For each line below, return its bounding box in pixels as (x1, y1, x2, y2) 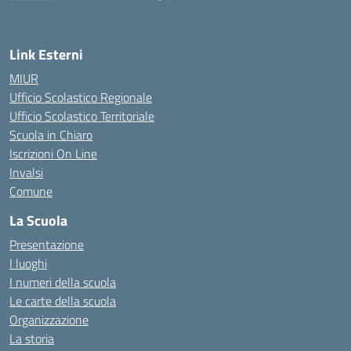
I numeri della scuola (9, 273, 116, 291)
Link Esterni (9, 44, 83, 65)
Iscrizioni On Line (9, 144, 97, 163)
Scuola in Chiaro (9, 125, 92, 144)
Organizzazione (9, 310, 89, 329)
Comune (9, 182, 52, 201)
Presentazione (9, 235, 84, 254)
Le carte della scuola (9, 291, 116, 310)
